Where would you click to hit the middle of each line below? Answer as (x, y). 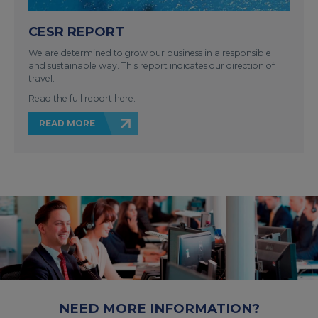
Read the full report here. (82, 98)
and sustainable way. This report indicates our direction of (152, 65)
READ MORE (67, 123)
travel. (42, 78)
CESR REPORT (76, 32)
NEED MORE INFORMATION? (159, 308)
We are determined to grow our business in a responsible (150, 53)
